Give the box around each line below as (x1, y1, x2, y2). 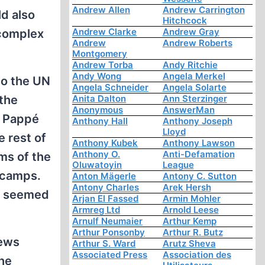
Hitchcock (162, 15, 207, 27)
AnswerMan (162, 104, 215, 116)
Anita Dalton (72, 93, 127, 105)
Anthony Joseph (162, 115, 232, 127)
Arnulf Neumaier (72, 215, 143, 227)
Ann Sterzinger (162, 93, 227, 105)
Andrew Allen (72, 4, 131, 16)
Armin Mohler (162, 193, 221, 205)
